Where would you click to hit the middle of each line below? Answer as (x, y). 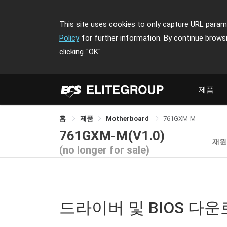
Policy (69, 38)
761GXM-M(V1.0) (112, 136)
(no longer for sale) (104, 150)
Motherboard (128, 118)
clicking (71, 52)
